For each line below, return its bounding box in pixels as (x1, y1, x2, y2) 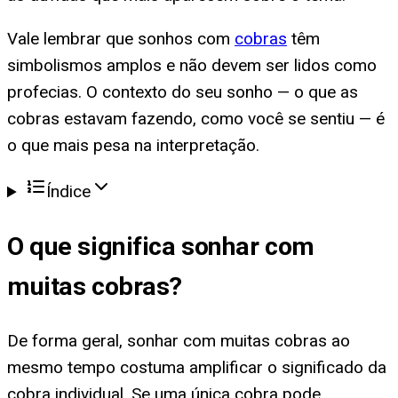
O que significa (7, 231, 182, 261)
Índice (46, 181, 92, 203)
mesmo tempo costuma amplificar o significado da (7, 356, 386, 378)
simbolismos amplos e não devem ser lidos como (7, 55, 377, 76)
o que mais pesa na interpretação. (7, 135, 259, 156)
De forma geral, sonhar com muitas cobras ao (7, 330, 350, 351)
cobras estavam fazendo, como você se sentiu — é (7, 108, 385, 130)
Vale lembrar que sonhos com (7, 28, 235, 50)
